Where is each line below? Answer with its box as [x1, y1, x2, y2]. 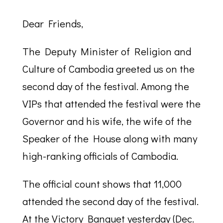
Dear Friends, [22, 16, 83, 31]
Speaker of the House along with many [22, 131, 197, 146]
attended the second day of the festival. [22, 194, 199, 209]
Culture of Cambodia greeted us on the [22, 62, 195, 76]
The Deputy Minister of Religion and [22, 44, 191, 59]
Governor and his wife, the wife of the [22, 114, 192, 128]
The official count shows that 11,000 [22, 177, 182, 191]
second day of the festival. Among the [22, 79, 189, 94]
